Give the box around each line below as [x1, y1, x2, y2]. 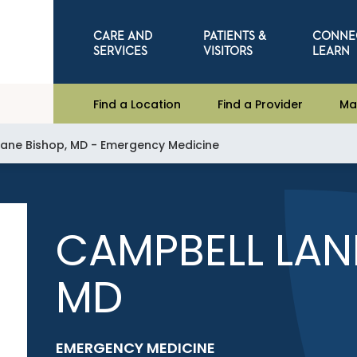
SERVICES [93, 45, 148, 57]
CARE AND [93, 29, 153, 42]
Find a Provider [218, 96, 304, 112]
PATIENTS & [202, 29, 266, 42]
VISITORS [202, 45, 253, 57]
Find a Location [93, 96, 182, 112]
